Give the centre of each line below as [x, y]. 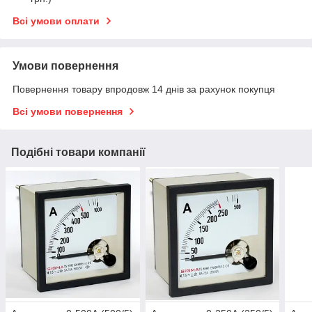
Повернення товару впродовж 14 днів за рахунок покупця [144, 89]
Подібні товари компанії [78, 153]
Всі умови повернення [68, 112]
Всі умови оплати [56, 21]
